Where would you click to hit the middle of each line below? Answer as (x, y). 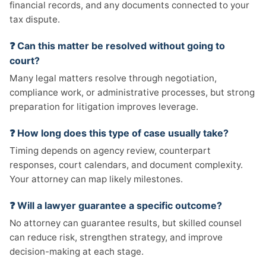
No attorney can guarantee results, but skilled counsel (126, 223)
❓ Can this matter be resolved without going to (117, 46)
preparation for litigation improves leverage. (104, 107)
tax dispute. (35, 19)
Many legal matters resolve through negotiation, (113, 78)
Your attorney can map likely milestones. (96, 179)
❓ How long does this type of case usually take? (119, 133)
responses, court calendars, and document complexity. (126, 165)
